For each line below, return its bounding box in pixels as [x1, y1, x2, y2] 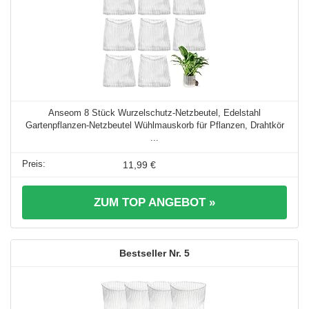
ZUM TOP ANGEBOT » [94, 195, 215, 209]
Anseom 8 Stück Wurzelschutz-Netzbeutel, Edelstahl [48, 107, 261, 118]
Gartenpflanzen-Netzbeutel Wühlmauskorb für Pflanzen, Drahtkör [25, 119, 284, 130]
